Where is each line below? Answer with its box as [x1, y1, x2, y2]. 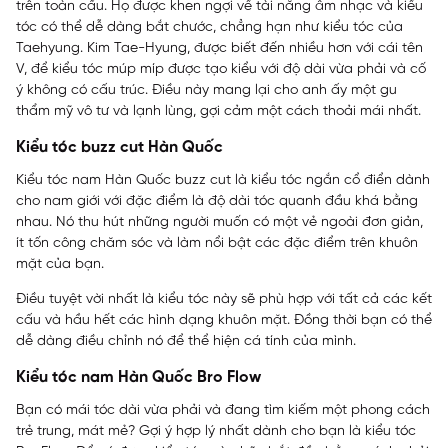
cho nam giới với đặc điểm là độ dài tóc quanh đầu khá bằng [16, 194, 418, 210]
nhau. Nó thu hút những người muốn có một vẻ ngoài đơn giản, [16, 215, 423, 231]
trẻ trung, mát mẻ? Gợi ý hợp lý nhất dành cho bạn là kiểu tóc [16, 424, 416, 440]
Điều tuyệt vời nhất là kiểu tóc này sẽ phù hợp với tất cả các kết [16, 292, 432, 308]
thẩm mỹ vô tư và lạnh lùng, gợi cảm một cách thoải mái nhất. [16, 104, 421, 120]
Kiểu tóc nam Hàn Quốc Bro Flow [16, 369, 261, 387]
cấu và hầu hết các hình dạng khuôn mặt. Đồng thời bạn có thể [16, 313, 432, 329]
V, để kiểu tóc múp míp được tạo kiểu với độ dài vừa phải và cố [16, 62, 426, 78]
